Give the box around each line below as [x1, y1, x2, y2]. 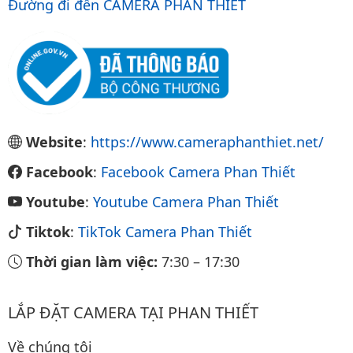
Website [26, 132, 83, 151]
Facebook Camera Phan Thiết [101, 162, 295, 181]
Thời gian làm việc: [26, 251, 162, 271]
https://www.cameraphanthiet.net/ [91, 132, 324, 151]
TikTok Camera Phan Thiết [78, 221, 252, 241]
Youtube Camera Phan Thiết [93, 191, 279, 211]
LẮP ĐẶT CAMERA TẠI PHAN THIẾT [8, 301, 258, 323]
